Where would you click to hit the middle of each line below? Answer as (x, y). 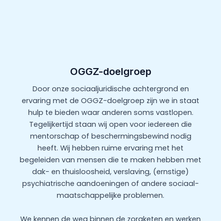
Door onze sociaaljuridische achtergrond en (110, 89)
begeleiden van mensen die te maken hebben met (110, 160)
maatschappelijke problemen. (110, 196)
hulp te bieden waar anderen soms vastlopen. (110, 113)
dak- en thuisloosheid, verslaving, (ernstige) (110, 172)
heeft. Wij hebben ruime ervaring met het (110, 148)
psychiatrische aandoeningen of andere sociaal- (110, 184)
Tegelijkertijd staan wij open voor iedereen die (110, 125)
